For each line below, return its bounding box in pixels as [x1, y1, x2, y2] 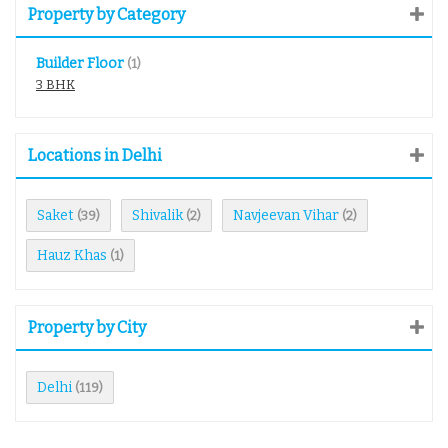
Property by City [28, 318, 146, 337]
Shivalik [132, 207, 183, 224]
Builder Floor [36, 55, 124, 72]
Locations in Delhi [28, 146, 162, 165]
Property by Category [28, 5, 185, 24]
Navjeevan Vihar [233, 207, 339, 224]
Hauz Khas [37, 247, 107, 264]
